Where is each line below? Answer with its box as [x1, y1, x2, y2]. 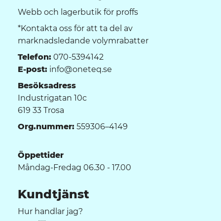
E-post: [18, 64, 47, 74]
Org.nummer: [18, 121, 74, 131]
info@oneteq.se [47, 64, 112, 74]
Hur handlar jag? [18, 207, 83, 217]
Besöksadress [18, 80, 76, 90]
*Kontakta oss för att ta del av [18, 23, 133, 33]
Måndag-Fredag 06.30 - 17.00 [18, 162, 131, 172]
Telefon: [18, 52, 51, 62]
